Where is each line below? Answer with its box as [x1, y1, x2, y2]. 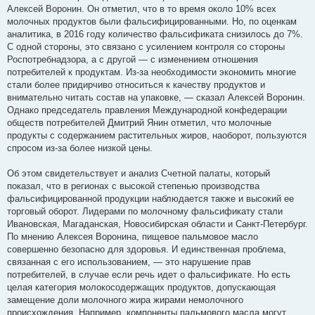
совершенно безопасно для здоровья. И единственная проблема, [7, 243, 286, 255]
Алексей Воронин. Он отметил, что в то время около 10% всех [7, 3, 276, 14]
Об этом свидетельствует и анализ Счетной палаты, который [7, 167, 270, 179]
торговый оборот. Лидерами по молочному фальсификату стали [7, 205, 283, 217]
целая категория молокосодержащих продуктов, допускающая [7, 281, 276, 292]
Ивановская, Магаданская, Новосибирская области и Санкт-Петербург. [7, 218, 308, 229]
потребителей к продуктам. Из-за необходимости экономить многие [7, 66, 296, 77]
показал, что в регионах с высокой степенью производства [7, 180, 259, 191]
